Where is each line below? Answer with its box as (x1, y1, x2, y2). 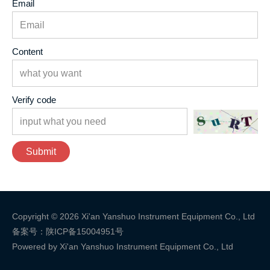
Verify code (12, 95, 56, 105)
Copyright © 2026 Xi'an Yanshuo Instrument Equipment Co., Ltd (12, 212, 255, 222)
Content (12, 46, 43, 57)
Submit (26, 146, 56, 157)
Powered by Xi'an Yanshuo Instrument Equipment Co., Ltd (12, 242, 233, 252)
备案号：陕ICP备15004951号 (12, 227, 124, 237)
